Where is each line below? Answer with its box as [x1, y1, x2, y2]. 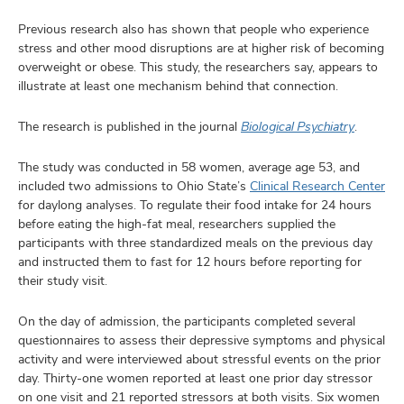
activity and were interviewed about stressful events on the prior [18, 351, 381, 367]
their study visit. [18, 272, 111, 289]
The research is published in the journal [18, 118, 241, 134]
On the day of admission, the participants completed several [18, 313, 355, 329]
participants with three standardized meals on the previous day [18, 234, 372, 251]
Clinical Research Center [250, 178, 385, 194]
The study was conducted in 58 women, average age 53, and [18, 159, 360, 175]
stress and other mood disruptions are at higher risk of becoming [18, 40, 384, 56]
